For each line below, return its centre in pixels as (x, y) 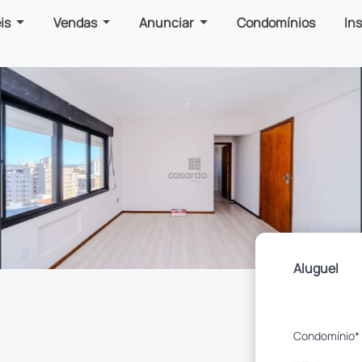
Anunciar (168, 23)
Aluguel (316, 268)
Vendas (76, 23)
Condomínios (276, 23)
